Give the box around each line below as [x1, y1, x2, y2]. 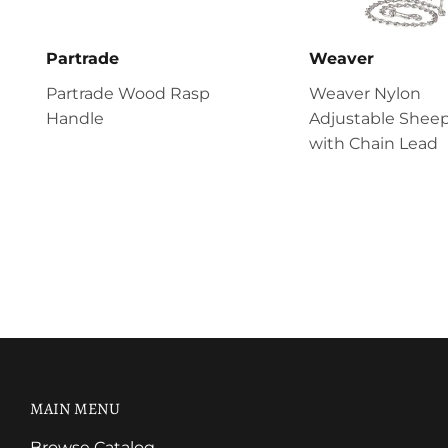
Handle [46, 109, 104, 129]
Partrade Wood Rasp [46, 84, 210, 104]
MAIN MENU [30, 398, 120, 421]
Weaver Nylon [308, 84, 421, 104]
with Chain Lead [308, 134, 438, 154]
